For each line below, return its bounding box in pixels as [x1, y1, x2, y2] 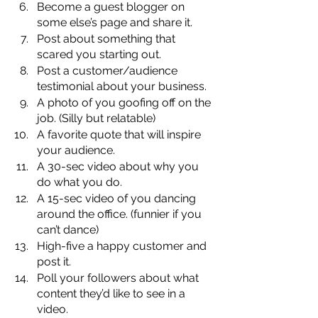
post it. [37, 254, 71, 268]
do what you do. [37, 175, 122, 189]
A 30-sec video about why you [37, 159, 202, 173]
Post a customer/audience [37, 63, 180, 77]
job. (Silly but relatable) [37, 111, 155, 125]
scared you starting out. [37, 47, 161, 61]
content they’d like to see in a [37, 286, 188, 300]
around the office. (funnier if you [37, 207, 204, 221]
